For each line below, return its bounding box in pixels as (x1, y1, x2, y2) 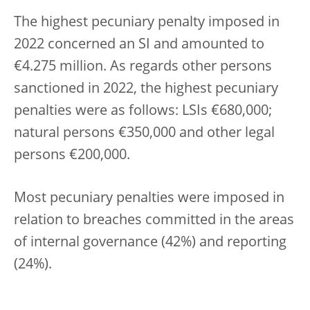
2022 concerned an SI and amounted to (14, 37, 264, 52)
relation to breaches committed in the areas (14, 213, 294, 228)
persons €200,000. (14, 148, 130, 163)
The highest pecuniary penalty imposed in (14, 15, 280, 30)
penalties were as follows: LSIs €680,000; (14, 104, 272, 118)
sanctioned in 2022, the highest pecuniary (14, 82, 278, 96)
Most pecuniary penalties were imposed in (14, 191, 284, 206)
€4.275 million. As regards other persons (14, 60, 272, 74)
